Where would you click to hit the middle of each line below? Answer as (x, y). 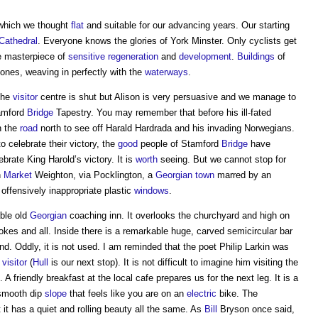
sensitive (87, 56)
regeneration (133, 56)
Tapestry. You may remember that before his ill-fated (162, 113)
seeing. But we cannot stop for (222, 159)
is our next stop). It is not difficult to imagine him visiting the (173, 262)
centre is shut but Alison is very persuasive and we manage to (167, 97)
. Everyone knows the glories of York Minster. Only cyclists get (167, 41)
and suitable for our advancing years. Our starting (187, 25)
